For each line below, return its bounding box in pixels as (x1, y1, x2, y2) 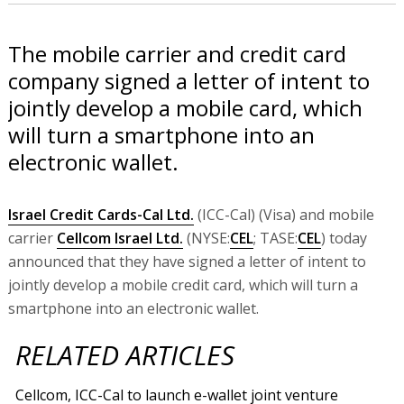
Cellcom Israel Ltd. (56, 228, 183, 248)
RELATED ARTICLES (15, 336, 235, 373)
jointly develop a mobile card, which (7, 93, 363, 123)
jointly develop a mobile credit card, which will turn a (7, 275, 358, 295)
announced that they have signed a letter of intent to (7, 252, 366, 271)
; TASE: (252, 228, 298, 248)
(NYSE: (182, 228, 230, 248)
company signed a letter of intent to (7, 66, 370, 96)
